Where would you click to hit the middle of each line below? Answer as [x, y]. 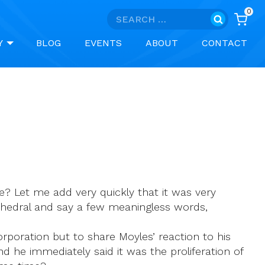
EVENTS [103, 43]
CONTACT [224, 43]
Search [122, 16]
